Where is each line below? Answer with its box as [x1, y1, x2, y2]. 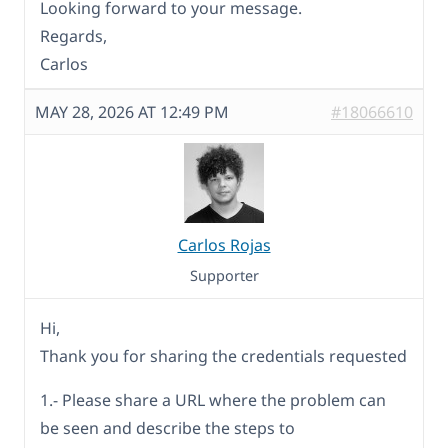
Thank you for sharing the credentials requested [40, 345, 407, 368]
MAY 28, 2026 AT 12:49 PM [35, 101, 229, 124]
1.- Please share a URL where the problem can [40, 389, 386, 412]
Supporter [189, 266, 259, 286]
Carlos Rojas [177, 234, 271, 257]
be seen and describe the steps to [40, 417, 295, 440]
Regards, [40, 25, 107, 48]
